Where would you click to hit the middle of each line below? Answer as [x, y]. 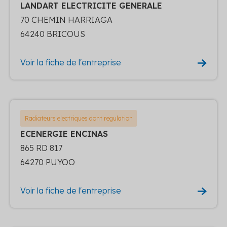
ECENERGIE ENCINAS [64, 134]
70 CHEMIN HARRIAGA [66, 20]
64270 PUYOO [48, 162]
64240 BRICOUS [53, 34]
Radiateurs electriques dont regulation [79, 118]
